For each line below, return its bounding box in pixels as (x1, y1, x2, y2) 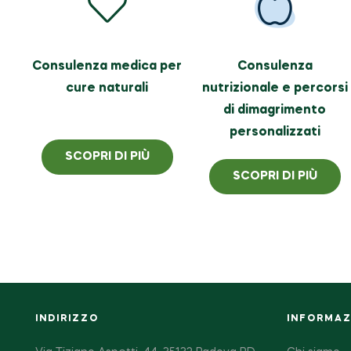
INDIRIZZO (35, 314, 99, 324)
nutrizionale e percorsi (201, 81, 348, 95)
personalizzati (229, 125, 320, 139)
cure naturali (66, 81, 149, 95)
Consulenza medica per (32, 60, 183, 73)
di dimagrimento (223, 103, 327, 117)
